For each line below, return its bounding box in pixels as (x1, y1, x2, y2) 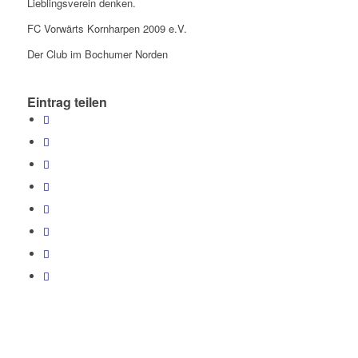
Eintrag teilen (26, 93, 107, 112)
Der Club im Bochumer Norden (26, 46, 168, 62)
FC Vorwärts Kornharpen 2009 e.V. (26, 21, 187, 37)
